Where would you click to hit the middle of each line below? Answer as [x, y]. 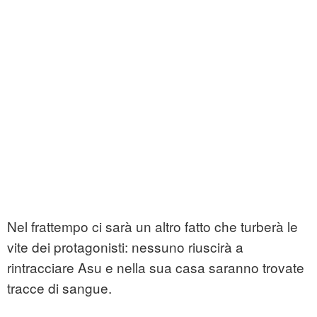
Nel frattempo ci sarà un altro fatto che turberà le [152, 226]
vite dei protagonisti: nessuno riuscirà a [125, 247]
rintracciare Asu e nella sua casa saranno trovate [156, 267]
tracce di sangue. [59, 288]
